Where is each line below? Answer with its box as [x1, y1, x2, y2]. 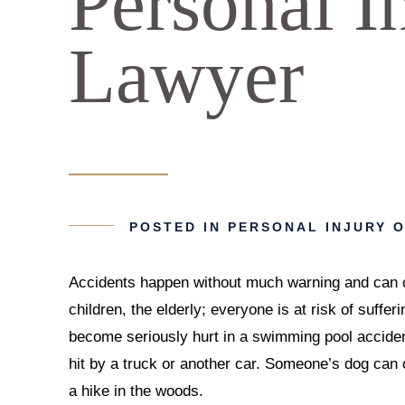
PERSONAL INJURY [228, 220, 388, 234]
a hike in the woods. [69, 382, 204, 400]
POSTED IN [129, 220, 229, 234]
